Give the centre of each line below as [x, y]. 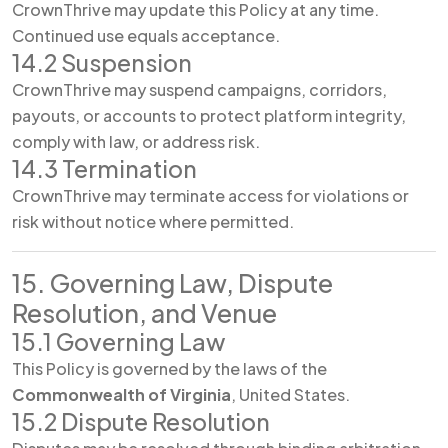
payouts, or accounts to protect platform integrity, [209, 115]
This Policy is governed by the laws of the [169, 368]
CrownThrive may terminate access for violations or [210, 195]
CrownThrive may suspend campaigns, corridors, [199, 89]
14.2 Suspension [102, 62]
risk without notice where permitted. [153, 221]
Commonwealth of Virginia [121, 394]
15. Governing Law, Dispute [172, 283]
